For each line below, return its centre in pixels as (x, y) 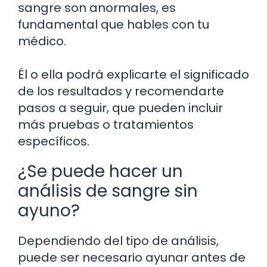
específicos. (54, 142)
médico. (42, 41)
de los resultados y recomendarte (121, 91)
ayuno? (49, 211)
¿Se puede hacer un (100, 172)
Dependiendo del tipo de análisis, (118, 241)
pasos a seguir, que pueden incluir (120, 108)
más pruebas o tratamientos (106, 125)
